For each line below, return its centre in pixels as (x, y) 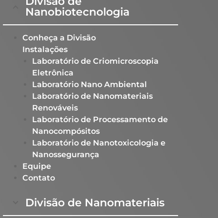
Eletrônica (53, 73)
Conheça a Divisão (59, 38)
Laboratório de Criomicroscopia (95, 61)
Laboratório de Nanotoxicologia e (99, 143)
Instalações (45, 49)
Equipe (37, 166)
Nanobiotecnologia (77, 12)
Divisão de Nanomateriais (95, 203)
